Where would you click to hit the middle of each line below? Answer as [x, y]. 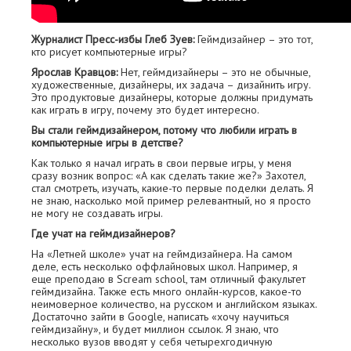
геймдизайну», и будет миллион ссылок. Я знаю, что [155, 329]
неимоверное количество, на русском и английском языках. [174, 304]
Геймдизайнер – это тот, [253, 39]
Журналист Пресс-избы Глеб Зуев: [113, 39]
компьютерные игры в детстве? [107, 143]
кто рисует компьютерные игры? [109, 52]
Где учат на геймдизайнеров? [103, 233]
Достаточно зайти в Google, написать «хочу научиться [160, 317]
